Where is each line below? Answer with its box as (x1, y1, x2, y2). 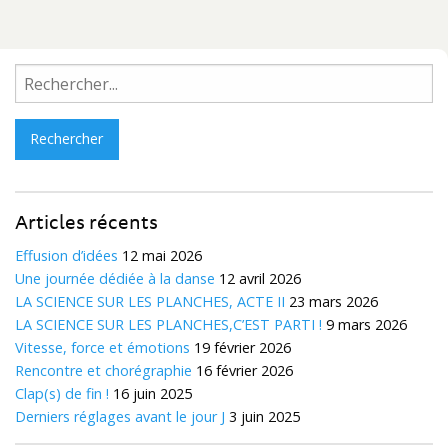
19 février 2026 (194, 337, 291, 357)
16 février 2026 (196, 360, 293, 380)
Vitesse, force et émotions (15, 337, 190, 357)
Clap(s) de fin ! (15, 383, 109, 403)
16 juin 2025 (113, 383, 192, 403)
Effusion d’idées (15, 245, 118, 265)
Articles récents (15, 205, 158, 237)
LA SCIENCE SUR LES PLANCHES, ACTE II (15, 291, 285, 311)
